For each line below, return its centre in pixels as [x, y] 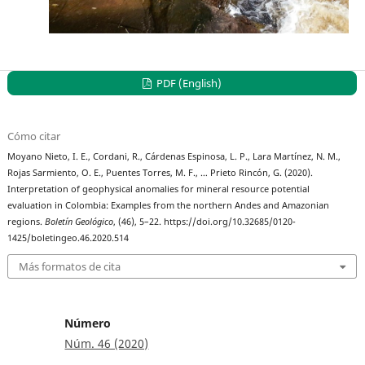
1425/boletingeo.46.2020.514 [68, 237]
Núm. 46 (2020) [107, 344]
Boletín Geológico [79, 221]
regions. [26, 221]
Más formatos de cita [70, 267]
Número [88, 323]
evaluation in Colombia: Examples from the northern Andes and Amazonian [169, 205]
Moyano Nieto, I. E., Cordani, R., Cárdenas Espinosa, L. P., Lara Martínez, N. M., [174, 156]
